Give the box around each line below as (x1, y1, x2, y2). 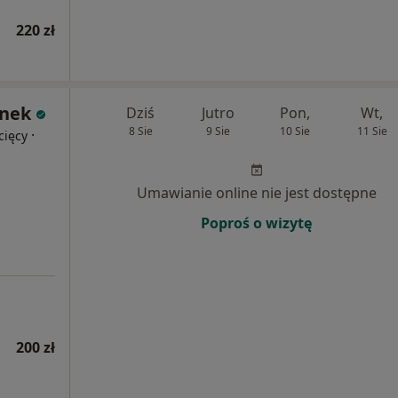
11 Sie (356, 123, 387, 139)
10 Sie (279, 123, 310, 139)
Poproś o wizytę (201, 213, 312, 233)
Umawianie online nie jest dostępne (136, 183, 377, 203)
